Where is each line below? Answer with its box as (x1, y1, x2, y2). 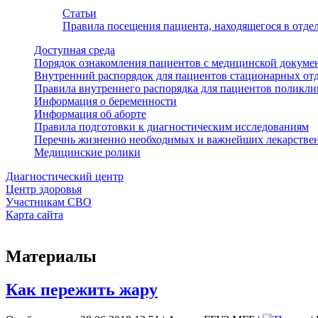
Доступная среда (34, 44, 115, 57)
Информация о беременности (34, 95, 177, 108)
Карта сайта (6, 209, 63, 221)
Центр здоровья (6, 183, 82, 196)
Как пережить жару (6, 280, 158, 300)
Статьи (62, 7, 97, 20)
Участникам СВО (6, 196, 92, 209)
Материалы (6, 247, 97, 266)
